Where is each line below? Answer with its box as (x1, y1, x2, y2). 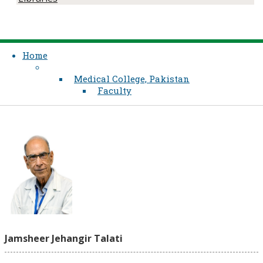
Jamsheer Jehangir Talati (5, 232, 123, 245)
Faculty (97, 85, 131, 97)
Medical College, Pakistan (74, 73, 190, 85)
